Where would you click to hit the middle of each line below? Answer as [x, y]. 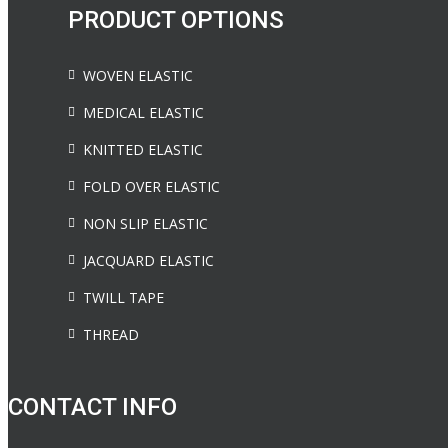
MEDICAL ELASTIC [143, 112]
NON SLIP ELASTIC [145, 223]
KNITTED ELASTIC [143, 149]
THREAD [111, 334]
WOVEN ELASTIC [138, 75]
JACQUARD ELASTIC [148, 260]
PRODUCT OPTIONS [176, 20]
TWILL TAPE [123, 297]
